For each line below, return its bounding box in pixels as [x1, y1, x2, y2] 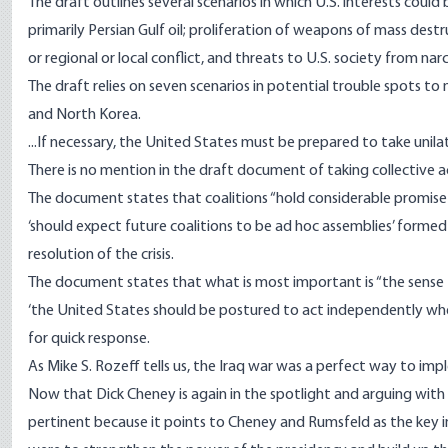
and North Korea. [28, 107, 141, 123]
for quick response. [28, 331, 150, 347]
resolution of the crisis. [28, 247, 174, 263]
